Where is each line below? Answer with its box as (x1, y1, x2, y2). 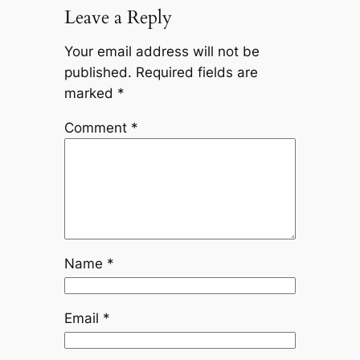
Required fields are (135, 64, 258, 81)
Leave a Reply (63, 4, 172, 30)
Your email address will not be (63, 43, 260, 60)
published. (63, 64, 132, 81)
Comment (63, 120, 131, 137)
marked (63, 85, 117, 102)
